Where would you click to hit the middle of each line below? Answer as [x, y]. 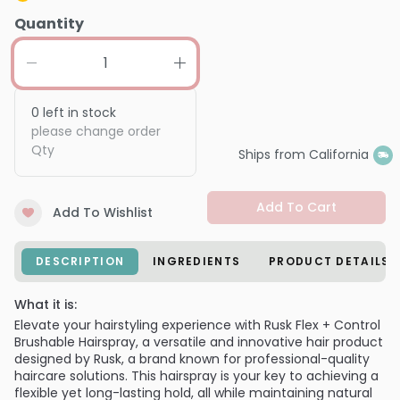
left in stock [78, 112]
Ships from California [303, 155]
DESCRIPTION [80, 261]
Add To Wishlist [102, 212]
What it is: [46, 304]
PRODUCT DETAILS [329, 261]
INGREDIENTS [197, 261]
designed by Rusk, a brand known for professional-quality [192, 358]
